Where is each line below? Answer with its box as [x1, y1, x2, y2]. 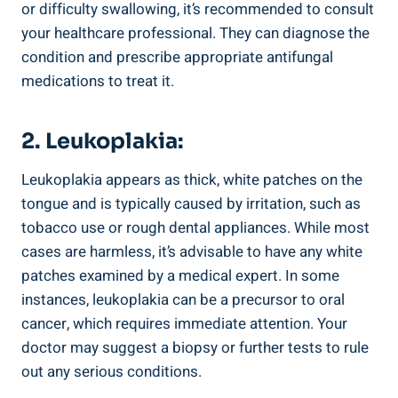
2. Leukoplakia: [21, 128, 184, 155]
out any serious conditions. [21, 361, 202, 384]
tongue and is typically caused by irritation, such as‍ [21, 193, 361, 216]
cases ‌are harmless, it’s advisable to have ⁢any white [21, 241, 362, 264]
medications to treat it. [21, 70, 174, 93]
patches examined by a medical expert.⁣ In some [21, 265, 339, 288]
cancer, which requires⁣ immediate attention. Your [21, 313, 347, 336]
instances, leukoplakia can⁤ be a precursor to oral [21, 289, 345, 312]
